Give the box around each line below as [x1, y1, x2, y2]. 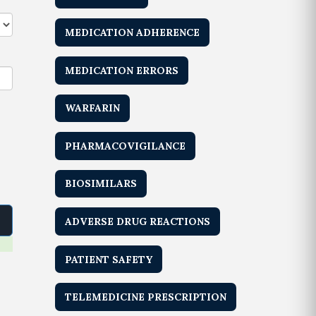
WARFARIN [65, 102, 121, 115]
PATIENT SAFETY [65, 253, 153, 266]
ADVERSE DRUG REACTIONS [65, 215, 211, 229]
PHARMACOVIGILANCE [65, 139, 186, 152]
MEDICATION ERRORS [65, 63, 179, 77]
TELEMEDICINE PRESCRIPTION [65, 291, 227, 304]
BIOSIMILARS [65, 177, 138, 190]
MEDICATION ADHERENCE [65, 26, 200, 39]
